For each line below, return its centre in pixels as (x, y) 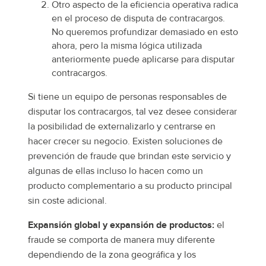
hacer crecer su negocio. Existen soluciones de (125, 142)
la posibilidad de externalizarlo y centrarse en (122, 127)
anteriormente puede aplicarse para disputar (143, 60)
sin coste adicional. (67, 201)
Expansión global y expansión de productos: (121, 225)
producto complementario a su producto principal (130, 186)
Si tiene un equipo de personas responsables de (127, 97)
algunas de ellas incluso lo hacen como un (115, 171)
